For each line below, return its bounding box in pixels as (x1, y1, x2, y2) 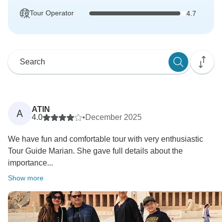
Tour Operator (30, 9, 74, 17)
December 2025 (85, 113, 142, 122)
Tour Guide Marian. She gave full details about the (8, 147, 183, 156)
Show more (8, 174, 44, 182)
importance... (8, 159, 53, 167)
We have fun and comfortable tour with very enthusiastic (8, 135, 203, 144)
